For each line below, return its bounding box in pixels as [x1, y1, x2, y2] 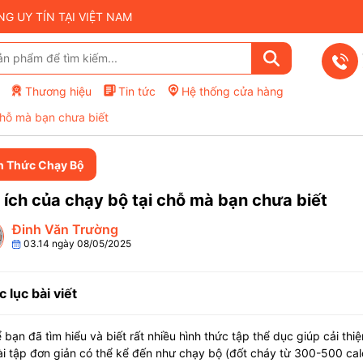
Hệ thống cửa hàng [181, 83, 284, 98]
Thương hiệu [25, 83, 92, 98]
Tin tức [118, 83, 156, 98]
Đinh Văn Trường [11, 221, 118, 237]
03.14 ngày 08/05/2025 [20, 237, 131, 250]
